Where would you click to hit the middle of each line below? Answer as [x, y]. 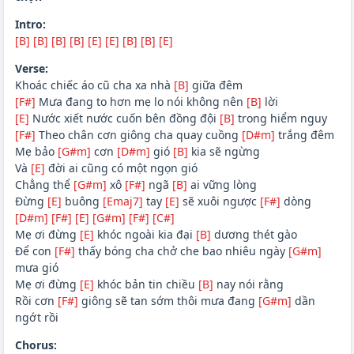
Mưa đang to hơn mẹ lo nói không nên [141, 102]
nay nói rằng [248, 284]
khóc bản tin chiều [146, 284]
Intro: [30, 24]
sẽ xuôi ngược [219, 201]
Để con [34, 251]
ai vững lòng [222, 185]
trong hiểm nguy [281, 119]
